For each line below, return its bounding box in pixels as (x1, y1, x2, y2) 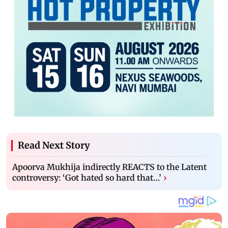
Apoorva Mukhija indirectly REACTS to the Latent (12, 161, 207, 172)
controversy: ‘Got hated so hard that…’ (12, 172, 161, 183)
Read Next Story (18, 139, 90, 151)
